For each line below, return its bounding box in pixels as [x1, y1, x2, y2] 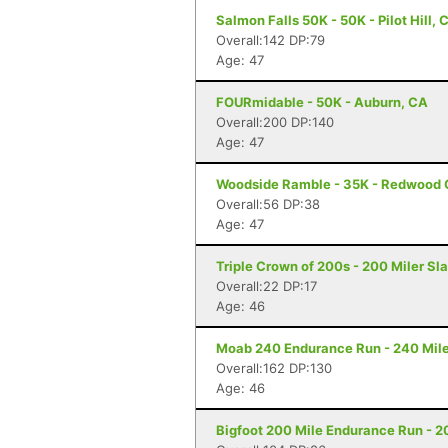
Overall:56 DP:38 [216, 196, 320, 212]
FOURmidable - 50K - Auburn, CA [216, 94, 428, 110]
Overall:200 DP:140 [216, 114, 334, 130]
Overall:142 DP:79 [216, 32, 325, 48]
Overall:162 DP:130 [216, 360, 332, 376]
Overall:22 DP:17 [216, 278, 317, 294]
